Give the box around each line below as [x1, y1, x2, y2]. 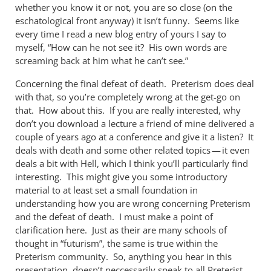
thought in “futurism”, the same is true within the [15, 237, 218, 249]
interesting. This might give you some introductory [15, 171, 227, 183]
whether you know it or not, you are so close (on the [15, 1, 232, 13]
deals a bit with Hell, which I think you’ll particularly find [15, 157, 248, 169]
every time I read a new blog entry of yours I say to [15, 28, 226, 40]
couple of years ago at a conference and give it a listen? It [15, 131, 253, 143]
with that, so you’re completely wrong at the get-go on [15, 91, 240, 103]
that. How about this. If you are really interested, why [15, 104, 241, 116]
